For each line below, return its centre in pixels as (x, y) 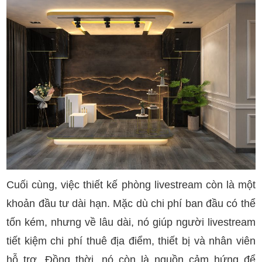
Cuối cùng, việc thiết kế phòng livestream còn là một (131, 185)
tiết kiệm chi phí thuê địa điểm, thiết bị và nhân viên (131, 241)
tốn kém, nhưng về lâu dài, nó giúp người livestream (131, 222)
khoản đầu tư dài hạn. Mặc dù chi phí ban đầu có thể (131, 203)
